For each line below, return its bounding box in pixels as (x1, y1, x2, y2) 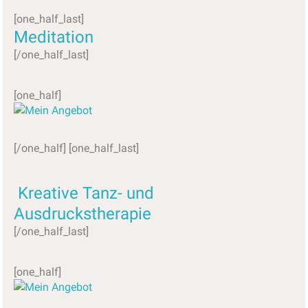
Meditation (13, 27, 93, 47)
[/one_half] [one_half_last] (13, 141, 139, 155)
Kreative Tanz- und (17, 183, 154, 203)
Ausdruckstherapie (13, 203, 151, 223)
